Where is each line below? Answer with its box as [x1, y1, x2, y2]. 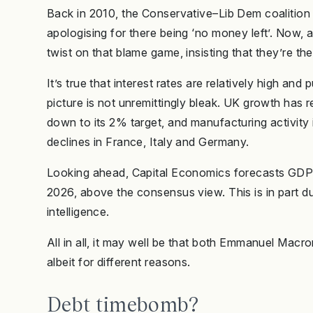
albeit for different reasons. [47, 255, 191, 270]
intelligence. [47, 205, 110, 219]
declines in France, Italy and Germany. [47, 135, 249, 150]
